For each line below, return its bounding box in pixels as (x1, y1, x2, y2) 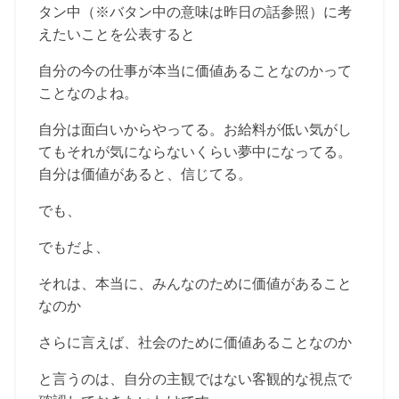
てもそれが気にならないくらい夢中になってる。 (37, 142, 352, 160)
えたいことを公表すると (37, 25, 195, 43)
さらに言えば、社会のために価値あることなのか (37, 333, 352, 351)
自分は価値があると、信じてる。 (37, 165, 252, 183)
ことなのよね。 (37, 84, 138, 102)
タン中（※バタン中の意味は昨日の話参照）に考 (37, 3, 352, 20)
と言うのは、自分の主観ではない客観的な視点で (37, 370, 352, 387)
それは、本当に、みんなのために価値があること (37, 274, 352, 292)
